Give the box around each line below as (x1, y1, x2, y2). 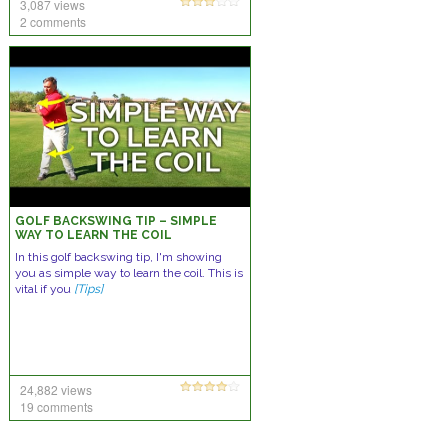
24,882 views (19, 381, 92, 398)
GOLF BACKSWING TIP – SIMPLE (14, 214, 217, 228)
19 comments (19, 398, 93, 415)
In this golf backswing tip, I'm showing (14, 250, 222, 264)
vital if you (14, 282, 74, 296)
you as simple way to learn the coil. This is (14, 266, 243, 280)
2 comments (19, 13, 86, 30)
